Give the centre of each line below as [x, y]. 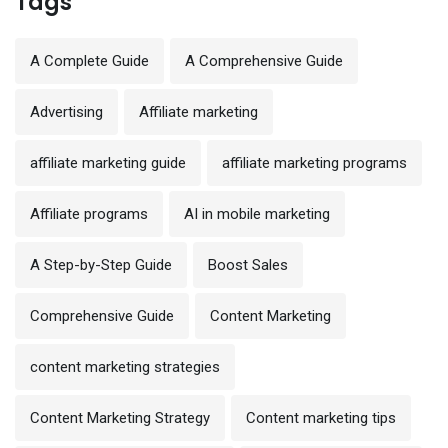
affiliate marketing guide [108, 162]
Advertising [66, 111]
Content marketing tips [321, 417]
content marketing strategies [125, 366]
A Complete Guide [89, 60]
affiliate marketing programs [314, 162]
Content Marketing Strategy [120, 417]
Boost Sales [248, 264]
